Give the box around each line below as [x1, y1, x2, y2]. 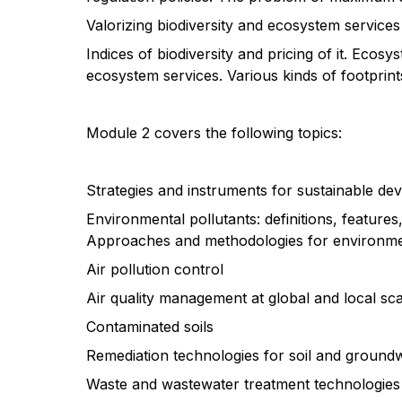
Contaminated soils [86, 318, 214, 336]
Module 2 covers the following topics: [86, 124, 342, 142]
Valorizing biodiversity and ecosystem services [86, 16, 400, 34]
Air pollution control [86, 260, 223, 278]
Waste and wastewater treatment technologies [86, 375, 400, 393]
